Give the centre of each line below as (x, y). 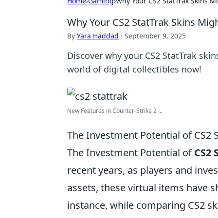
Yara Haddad (98, 36)
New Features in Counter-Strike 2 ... (115, 111)
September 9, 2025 (155, 36)
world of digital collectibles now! (134, 69)
